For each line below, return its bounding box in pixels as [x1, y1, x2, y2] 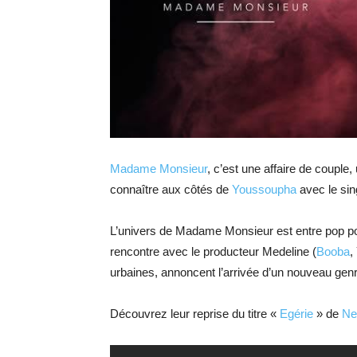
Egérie [280, 307, 313, 321]
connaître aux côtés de [110, 182, 232, 197]
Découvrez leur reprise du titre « [110, 307, 280, 321]
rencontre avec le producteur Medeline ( [110, 245, 316, 259]
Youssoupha [232, 182, 296, 197]
